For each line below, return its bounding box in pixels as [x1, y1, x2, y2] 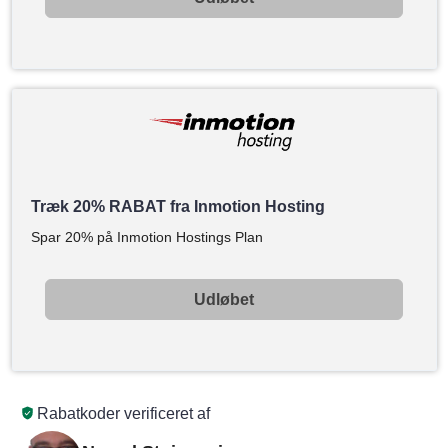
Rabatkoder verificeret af [33, 405, 211, 422]
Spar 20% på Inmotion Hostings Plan [30, 229, 263, 245]
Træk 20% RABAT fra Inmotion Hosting [30, 198, 325, 215]
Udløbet [193, 290, 254, 308]
